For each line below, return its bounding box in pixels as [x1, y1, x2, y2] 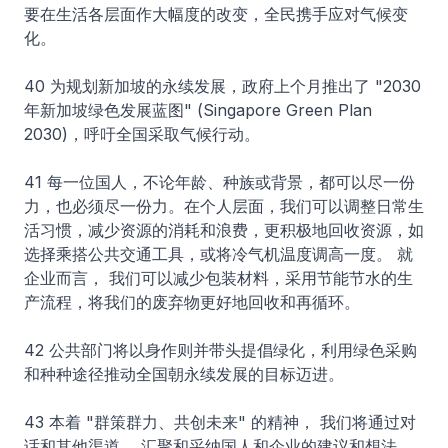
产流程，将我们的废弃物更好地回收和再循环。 [24, 292, 360, 312]
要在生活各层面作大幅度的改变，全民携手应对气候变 [24, 4, 408, 24]
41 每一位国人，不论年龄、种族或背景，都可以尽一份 [24, 172, 415, 192]
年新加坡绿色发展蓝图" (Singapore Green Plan [24, 100, 372, 120]
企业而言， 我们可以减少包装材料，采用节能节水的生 [24, 268, 413, 288]
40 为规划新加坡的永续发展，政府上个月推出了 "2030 [24, 76, 421, 96]
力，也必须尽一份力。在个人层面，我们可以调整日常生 [24, 196, 424, 216]
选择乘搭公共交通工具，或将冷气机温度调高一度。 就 [24, 244, 413, 264]
